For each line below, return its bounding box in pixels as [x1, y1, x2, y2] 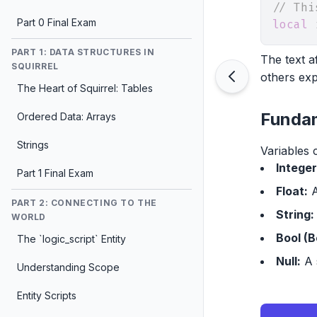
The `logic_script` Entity [17, 233, 126, 245]
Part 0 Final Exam [17, 16, 96, 28]
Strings [17, 139, 49, 151]
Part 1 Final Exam [17, 167, 93, 179]
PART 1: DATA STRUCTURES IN [11, 47, 155, 57]
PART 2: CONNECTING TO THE [11, 197, 158, 208]
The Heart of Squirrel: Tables [17, 82, 153, 94]
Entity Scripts [17, 289, 76, 301]
